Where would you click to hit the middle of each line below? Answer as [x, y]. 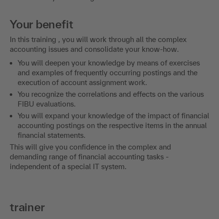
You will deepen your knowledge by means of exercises [109, 63]
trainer [27, 207]
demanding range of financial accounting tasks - [89, 156]
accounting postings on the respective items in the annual [112, 125]
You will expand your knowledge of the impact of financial [113, 115]
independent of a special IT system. [68, 166]
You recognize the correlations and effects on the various [111, 94]
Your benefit [42, 24]
